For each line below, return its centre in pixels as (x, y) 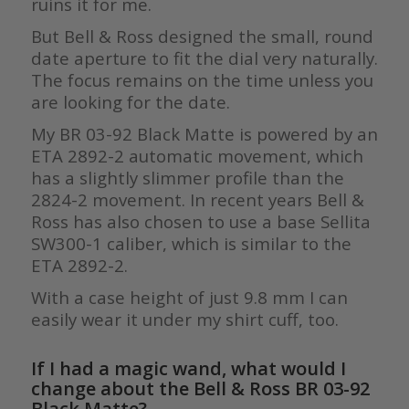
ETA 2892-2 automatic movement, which (197, 155)
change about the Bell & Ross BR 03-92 (200, 388)
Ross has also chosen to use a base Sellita (200, 221)
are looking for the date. (130, 101)
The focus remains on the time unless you (202, 79)
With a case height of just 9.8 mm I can (189, 297)
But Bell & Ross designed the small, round (202, 36)
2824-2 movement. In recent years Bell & (197, 199)
